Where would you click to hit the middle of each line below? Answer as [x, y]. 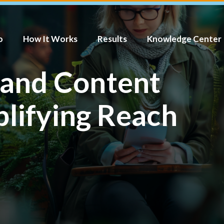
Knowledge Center [184, 39]
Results [112, 39]
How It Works [50, 39]
